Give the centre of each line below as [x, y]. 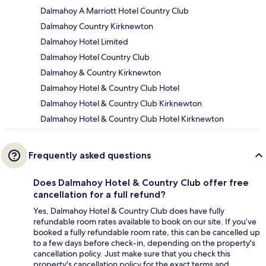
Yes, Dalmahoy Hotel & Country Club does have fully [129, 210]
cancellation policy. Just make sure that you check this [132, 253]
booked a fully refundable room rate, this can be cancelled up [147, 232]
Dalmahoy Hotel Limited [84, 41]
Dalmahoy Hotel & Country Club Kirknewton [121, 103]
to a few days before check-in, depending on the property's [144, 243]
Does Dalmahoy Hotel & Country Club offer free [141, 182]
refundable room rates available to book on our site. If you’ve [145, 221]
